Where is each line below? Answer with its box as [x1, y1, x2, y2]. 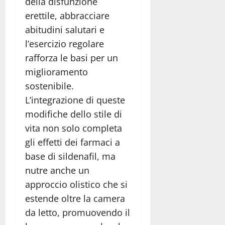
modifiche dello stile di [25, 108, 122, 121]
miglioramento [25, 66, 88, 78]
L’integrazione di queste [25, 94, 125, 106]
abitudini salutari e [25, 24, 104, 36]
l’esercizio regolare [25, 38, 104, 50]
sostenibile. [25, 80, 74, 92]
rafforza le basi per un [25, 52, 118, 64]
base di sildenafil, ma [25, 150, 116, 163]
